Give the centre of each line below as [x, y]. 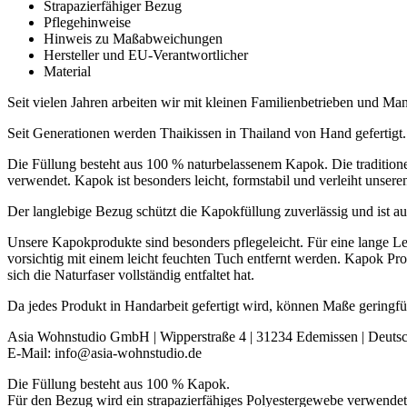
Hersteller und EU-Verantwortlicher [146, 55]
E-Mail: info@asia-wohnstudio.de [104, 353]
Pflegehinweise [87, 23]
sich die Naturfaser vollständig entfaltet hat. [131, 275]
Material [67, 72]
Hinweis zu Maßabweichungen [133, 39]
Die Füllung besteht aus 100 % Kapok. [119, 384]
